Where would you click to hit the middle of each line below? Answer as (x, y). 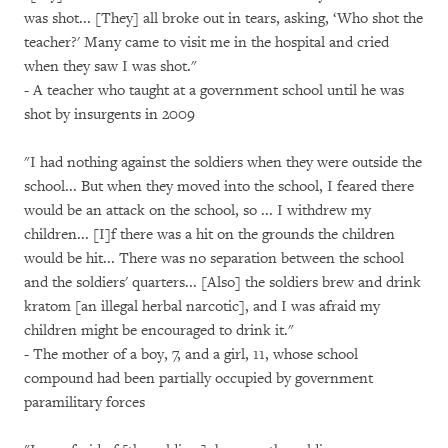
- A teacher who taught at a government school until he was (214, 90)
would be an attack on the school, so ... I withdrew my (197, 210)
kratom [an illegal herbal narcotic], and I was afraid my (202, 306)
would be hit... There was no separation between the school (214, 258)
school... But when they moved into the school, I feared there (219, 186)
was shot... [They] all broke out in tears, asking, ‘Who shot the (223, 18)
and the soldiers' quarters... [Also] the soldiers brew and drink (222, 282)
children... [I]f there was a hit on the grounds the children (209, 234)
